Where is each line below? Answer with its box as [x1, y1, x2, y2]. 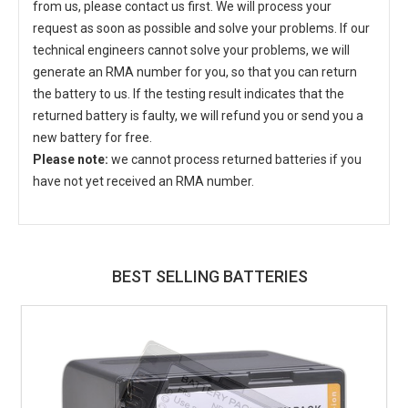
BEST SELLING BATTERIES [111, 267, 308, 286]
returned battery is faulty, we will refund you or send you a [33, 108, 363, 123]
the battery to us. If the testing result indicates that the [33, 87, 344, 101]
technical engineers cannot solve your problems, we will [33, 43, 350, 57]
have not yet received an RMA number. [33, 174, 254, 189]
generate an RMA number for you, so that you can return [33, 65, 357, 79]
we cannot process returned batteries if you [108, 152, 362, 167]
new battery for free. [33, 130, 152, 145]
